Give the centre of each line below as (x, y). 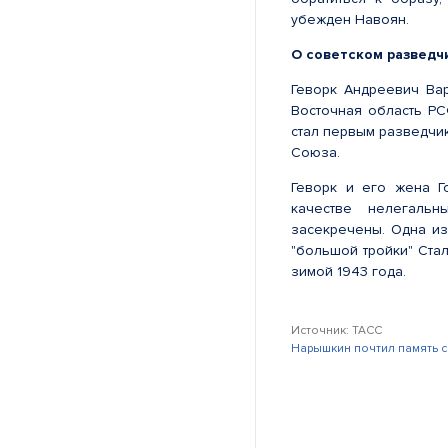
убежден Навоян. (350, 19)
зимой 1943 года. (348, 271)
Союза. (315, 152)
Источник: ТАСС (336, 330)
